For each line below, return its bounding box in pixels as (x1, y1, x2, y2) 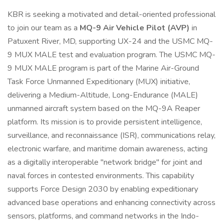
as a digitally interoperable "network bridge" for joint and (7, 157, 202, 168)
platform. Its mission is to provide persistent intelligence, (7, 116, 202, 127)
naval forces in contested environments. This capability (7, 170, 194, 181)
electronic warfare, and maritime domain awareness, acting (7, 143, 208, 154)
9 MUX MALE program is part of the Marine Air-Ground (7, 63, 199, 74)
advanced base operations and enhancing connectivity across (7, 197, 216, 208)
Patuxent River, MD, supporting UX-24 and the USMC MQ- (7, 36, 213, 47)
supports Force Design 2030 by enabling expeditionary (7, 184, 198, 195)
